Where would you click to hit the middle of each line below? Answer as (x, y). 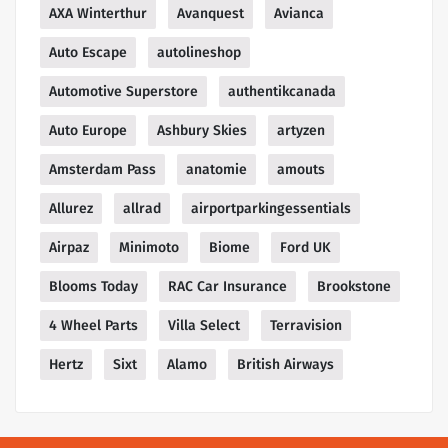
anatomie (216, 170)
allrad (142, 209)
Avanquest (210, 14)
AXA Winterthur (98, 14)
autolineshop (199, 53)
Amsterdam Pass (102, 170)
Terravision (306, 326)
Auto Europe (88, 131)
